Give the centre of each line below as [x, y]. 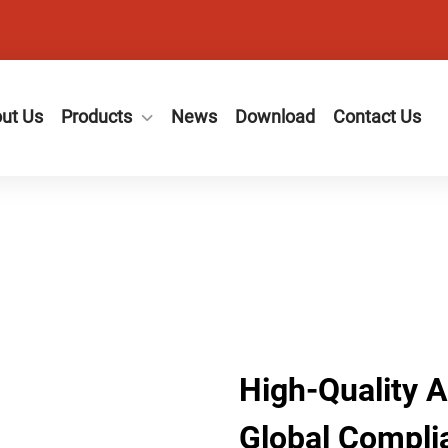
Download [274, 116]
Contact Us [376, 116]
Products [96, 116]
